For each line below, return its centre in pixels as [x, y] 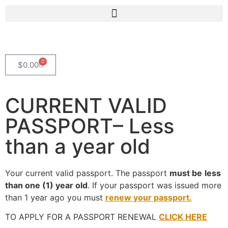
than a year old [78, 146]
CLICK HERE [183, 217]
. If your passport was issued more [154, 185]
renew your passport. [149, 197]
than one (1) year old [46, 185]
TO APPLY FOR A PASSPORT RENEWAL [82, 217]
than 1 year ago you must [55, 197]
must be [186, 173]
